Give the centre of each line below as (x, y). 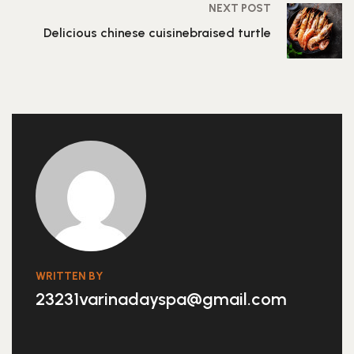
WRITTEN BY (69, 276)
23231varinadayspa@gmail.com (161, 299)
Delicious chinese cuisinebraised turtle (157, 32)
